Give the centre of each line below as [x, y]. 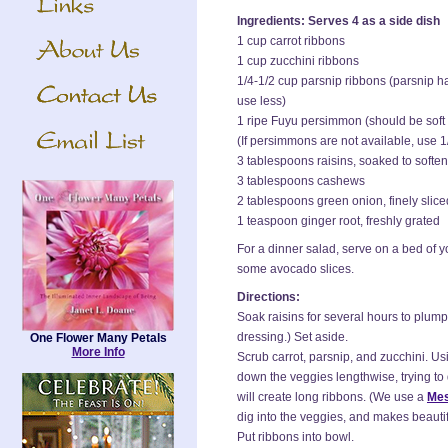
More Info [98, 352]
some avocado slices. [295, 269]
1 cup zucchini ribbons [298, 61]
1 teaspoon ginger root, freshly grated [338, 221]
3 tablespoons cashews [301, 181]
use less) [261, 101]
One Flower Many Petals [98, 338]
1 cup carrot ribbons [291, 41]
